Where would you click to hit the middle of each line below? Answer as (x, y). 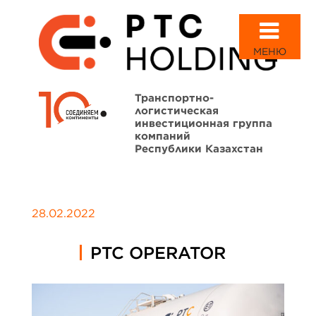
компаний (163, 135)
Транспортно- (174, 97)
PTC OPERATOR (158, 252)
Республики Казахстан (199, 148)
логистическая (177, 110)
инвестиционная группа (203, 123)
